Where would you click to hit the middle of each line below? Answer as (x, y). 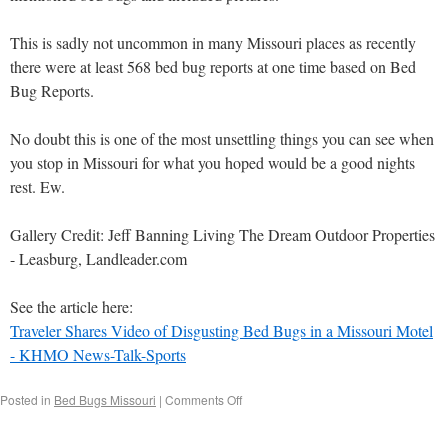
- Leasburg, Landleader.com (98, 258)
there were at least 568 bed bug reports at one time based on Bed (213, 66)
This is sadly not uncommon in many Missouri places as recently (213, 42)
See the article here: (71, 306)
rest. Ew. (37, 186)
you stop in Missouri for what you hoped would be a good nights (212, 162)
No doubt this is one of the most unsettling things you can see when (222, 138)
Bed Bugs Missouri (105, 399)
